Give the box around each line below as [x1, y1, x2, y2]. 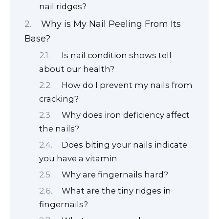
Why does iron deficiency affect [62, 109, 190, 120]
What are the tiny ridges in [62, 185, 172, 196]
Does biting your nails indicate [62, 139, 188, 150]
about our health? [39, 64, 114, 74]
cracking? [39, 93, 79, 104]
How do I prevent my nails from [62, 80, 193, 90]
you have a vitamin [39, 153, 117, 163]
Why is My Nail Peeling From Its [41, 19, 181, 30]
